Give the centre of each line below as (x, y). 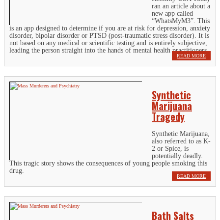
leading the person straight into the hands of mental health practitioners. (109, 50)
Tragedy (168, 117)
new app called (172, 13)
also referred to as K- (181, 141)
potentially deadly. (177, 156)
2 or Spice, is (170, 148)
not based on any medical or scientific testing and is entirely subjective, (108, 43)
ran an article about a (181, 6)
